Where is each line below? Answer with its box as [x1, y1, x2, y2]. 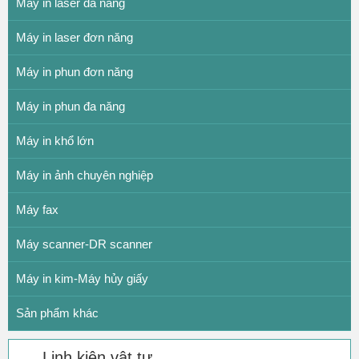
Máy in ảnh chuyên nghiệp [16, 168, 153, 183]
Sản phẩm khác [16, 306, 99, 321]
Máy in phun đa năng [16, 99, 125, 114]
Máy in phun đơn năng [16, 65, 133, 79]
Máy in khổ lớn [16, 134, 94, 148]
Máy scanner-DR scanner [16, 237, 152, 252]
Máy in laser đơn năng [16, 30, 133, 45]
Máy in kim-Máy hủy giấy [16, 272, 148, 286]
